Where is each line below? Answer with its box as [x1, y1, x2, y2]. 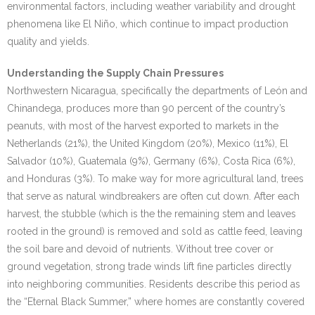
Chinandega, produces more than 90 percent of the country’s [7, 103, 285, 114]
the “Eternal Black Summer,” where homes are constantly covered [7, 296, 304, 307]
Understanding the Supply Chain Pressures [7, 67, 224, 79]
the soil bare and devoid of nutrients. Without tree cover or [7, 243, 274, 255]
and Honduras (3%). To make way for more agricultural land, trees [7, 173, 304, 184]
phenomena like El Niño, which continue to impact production [7, 18, 288, 30]
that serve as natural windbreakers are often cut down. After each [7, 191, 300, 202]
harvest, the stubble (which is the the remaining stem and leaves [7, 208, 296, 219]
